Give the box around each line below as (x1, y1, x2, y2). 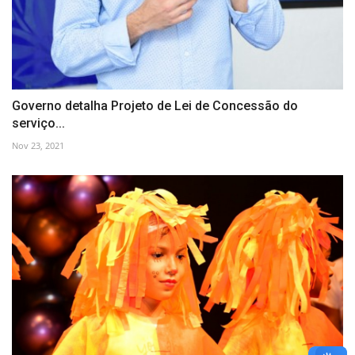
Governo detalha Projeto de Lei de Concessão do (12, 98, 298, 114)
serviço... (12, 116, 65, 132)
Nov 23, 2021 (12, 139, 64, 152)
